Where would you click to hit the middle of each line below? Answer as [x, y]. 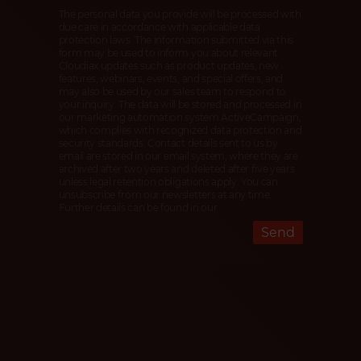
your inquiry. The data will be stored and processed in [180, 105]
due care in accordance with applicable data [159, 27]
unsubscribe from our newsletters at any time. [165, 195]
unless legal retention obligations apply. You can [168, 182]
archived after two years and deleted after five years [176, 169]
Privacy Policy [251, 208]
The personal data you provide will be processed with [180, 15]
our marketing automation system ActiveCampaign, [180, 118]
